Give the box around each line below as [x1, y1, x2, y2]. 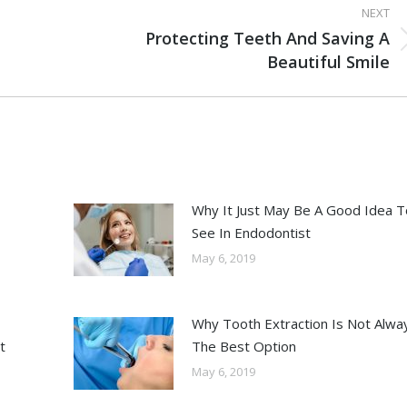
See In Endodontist [192, 223, 312, 242]
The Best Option [192, 337, 297, 355]
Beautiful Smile [266, 51, 390, 73]
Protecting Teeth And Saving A [144, 27, 390, 49]
